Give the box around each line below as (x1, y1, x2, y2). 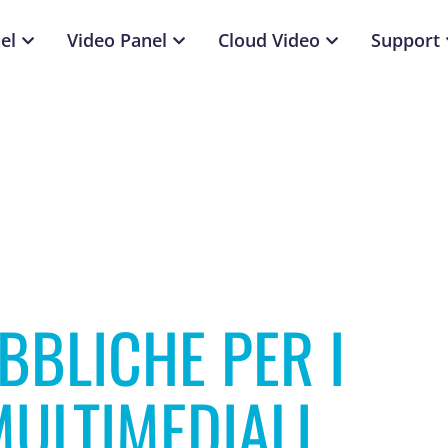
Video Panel (67, 28, 168, 52)
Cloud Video (218, 28, 321, 52)
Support (371, 28, 441, 52)
